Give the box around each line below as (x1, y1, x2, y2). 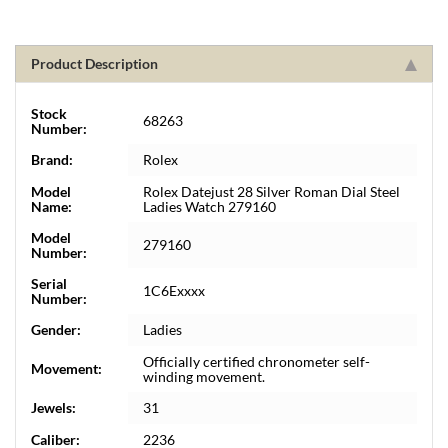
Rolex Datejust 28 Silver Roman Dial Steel (143, 182, 400, 200)
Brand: (31, 150, 73, 168)
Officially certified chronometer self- (143, 352, 370, 370)
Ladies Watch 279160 (143, 197, 276, 215)
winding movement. (143, 367, 265, 385)
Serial (31, 274, 67, 292)
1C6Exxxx (143, 281, 205, 299)
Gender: (31, 320, 81, 338)
